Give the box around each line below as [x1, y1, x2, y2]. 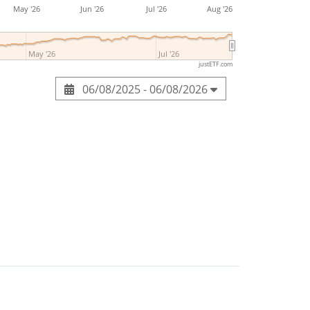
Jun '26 [80, 3, 104, 14]
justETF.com [198, 59, 232, 69]
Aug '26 [207, 3, 232, 14]
